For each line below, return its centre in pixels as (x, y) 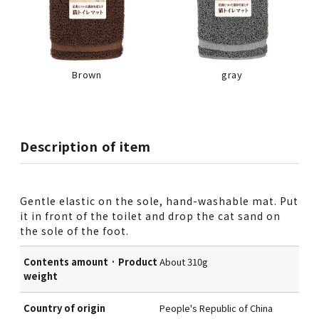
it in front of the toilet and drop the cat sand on (151, 215)
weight (41, 276)
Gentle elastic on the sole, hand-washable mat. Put (159, 200)
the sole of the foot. (75, 230)
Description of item (85, 146)
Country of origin (65, 308)
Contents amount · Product (91, 261)
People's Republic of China (216, 308)
